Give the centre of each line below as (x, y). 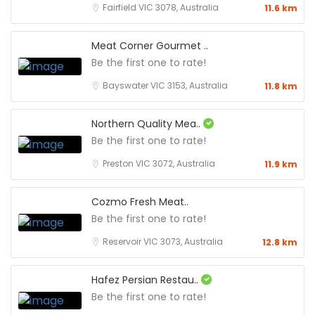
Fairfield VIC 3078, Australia (161, 7)
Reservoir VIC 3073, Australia (163, 242)
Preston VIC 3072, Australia (159, 163)
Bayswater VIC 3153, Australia (165, 85)
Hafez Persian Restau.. (146, 280)
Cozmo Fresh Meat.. (140, 202)
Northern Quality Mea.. (147, 124)
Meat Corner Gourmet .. (150, 46)
